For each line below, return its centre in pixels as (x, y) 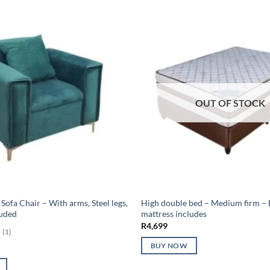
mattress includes (174, 214)
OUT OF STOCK (230, 103)
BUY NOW (169, 246)
